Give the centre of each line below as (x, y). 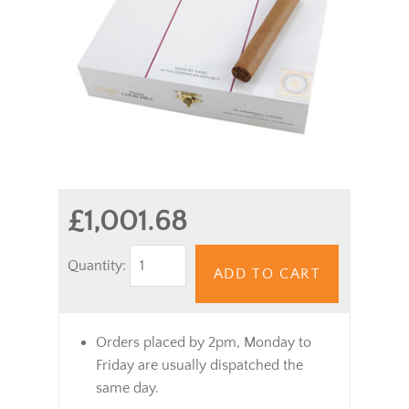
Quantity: (99, 265)
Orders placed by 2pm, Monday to (204, 342)
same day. (127, 388)
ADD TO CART (267, 274)
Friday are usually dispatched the (199, 365)
